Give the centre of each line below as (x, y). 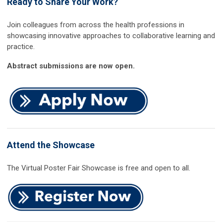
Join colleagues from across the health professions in (96, 25)
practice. (21, 47)
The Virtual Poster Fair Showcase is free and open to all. (99, 168)
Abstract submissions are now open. (71, 66)
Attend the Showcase (51, 145)
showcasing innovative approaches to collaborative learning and (111, 36)
